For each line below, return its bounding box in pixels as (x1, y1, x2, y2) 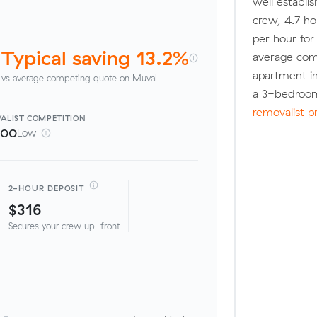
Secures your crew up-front (8, 220, 120, 232)
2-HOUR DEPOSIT (8, 183, 85, 193)
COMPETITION (27, 113, 86, 123)
